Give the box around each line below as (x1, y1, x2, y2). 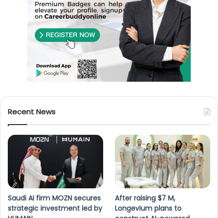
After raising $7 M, (115, 193, 176, 203)
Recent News (8, 106, 55, 117)
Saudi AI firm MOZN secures (8, 193, 101, 203)
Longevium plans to (115, 203, 182, 214)
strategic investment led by (8, 203, 102, 214)
